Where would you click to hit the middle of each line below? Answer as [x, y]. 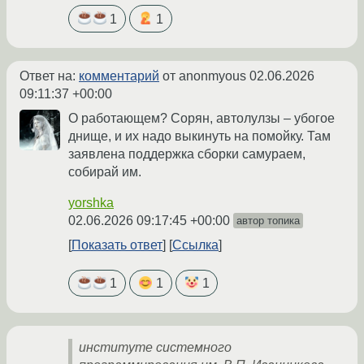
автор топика [268, 220]
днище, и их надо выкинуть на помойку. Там [199, 136]
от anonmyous [204, 76]
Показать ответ [117, 245]
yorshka [91, 202]
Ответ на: [49, 76]
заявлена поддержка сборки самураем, [187, 154]
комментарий [119, 76]
